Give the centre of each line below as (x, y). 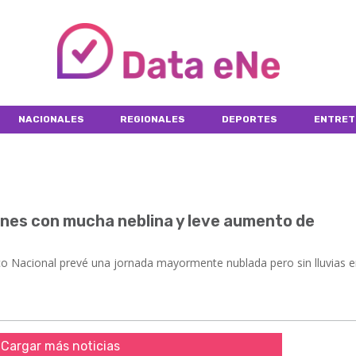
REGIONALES (153, 119)
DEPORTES (249, 119)
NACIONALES (51, 119)
